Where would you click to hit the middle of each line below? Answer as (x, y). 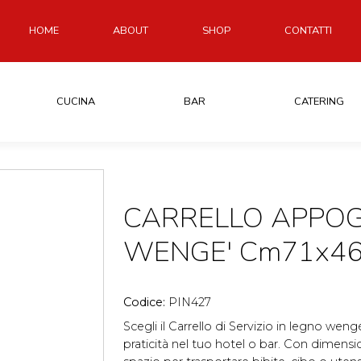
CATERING (320, 101)
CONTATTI (308, 30)
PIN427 (190, 302)
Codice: (146, 302)
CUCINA (75, 101)
